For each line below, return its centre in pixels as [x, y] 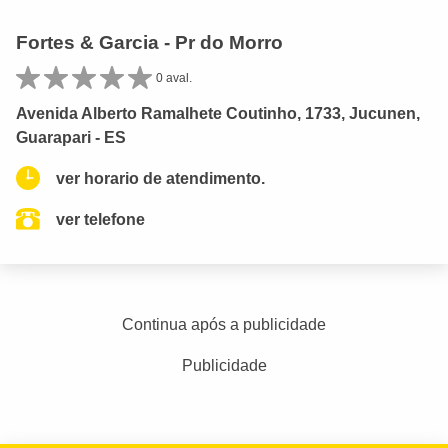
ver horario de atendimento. [160, 178]
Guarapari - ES [71, 137]
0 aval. [174, 77]
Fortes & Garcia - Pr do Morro [149, 42]
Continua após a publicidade [224, 324]
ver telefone [100, 219]
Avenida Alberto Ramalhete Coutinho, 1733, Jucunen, [218, 113]
